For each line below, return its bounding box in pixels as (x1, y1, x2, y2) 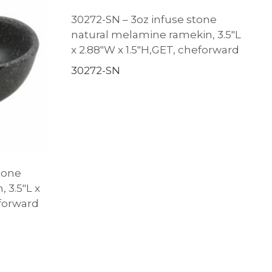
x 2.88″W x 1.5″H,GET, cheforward (70, 43, 239, 56)
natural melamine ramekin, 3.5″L (70, 28, 241, 41)
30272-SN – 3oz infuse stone (70, 13, 217, 25)
